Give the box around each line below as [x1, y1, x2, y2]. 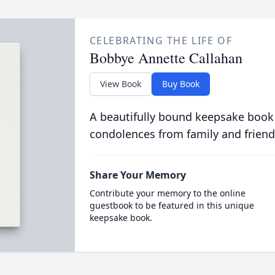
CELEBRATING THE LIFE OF [89, 34, 233, 47]
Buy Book [161, 78, 199, 90]
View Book [99, 78, 141, 90]
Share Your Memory [89, 168, 186, 182]
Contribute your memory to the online [89, 187, 246, 199]
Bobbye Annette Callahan [89, 48, 242, 68]
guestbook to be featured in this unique [89, 199, 254, 211]
